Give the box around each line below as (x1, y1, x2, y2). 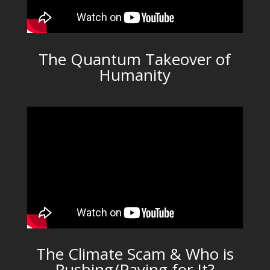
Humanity (99, 63, 171, 86)
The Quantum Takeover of (39, 48, 231, 70)
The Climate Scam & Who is (36, 243, 234, 265)
